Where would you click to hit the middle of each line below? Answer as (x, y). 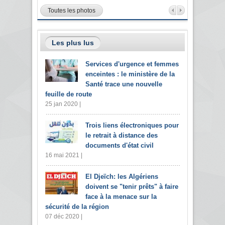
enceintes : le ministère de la (130, 74)
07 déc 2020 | (64, 216)
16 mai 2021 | (64, 155)
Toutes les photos (72, 10)
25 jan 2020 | (63, 104)
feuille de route (69, 94)
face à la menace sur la (121, 196)
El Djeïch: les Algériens (122, 176)
